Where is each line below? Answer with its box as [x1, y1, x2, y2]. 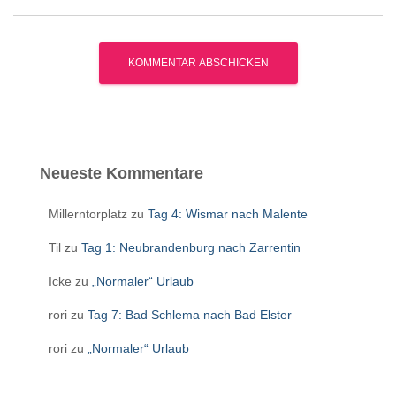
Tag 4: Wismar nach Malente [148, 206, 308, 221]
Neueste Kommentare [40, 164, 203, 182]
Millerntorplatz [49, 206, 127, 221]
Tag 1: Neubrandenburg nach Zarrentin [81, 240, 301, 255]
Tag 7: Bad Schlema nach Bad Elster [88, 307, 292, 322]
